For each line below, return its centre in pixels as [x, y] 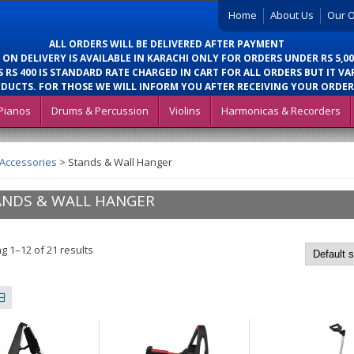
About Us [292, 15]
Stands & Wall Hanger [120, 162]
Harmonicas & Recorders [281, 111]
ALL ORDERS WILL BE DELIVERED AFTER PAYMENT [167, 44]
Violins [185, 111]
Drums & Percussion [100, 111]
